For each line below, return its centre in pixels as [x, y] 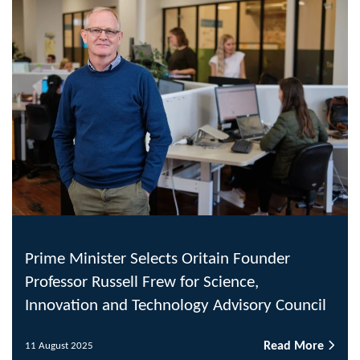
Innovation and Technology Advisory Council [176, 305]
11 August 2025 [59, 346]
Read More [295, 346]
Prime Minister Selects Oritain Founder [157, 259]
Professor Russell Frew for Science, [142, 282]
